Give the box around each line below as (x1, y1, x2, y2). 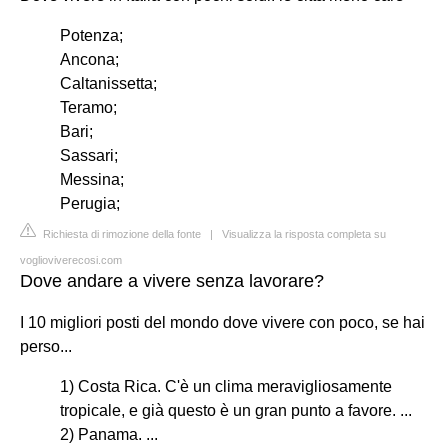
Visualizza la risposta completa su (222, 227, 386, 240)
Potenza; (60, 26, 123, 44)
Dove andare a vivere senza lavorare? (20, 270, 324, 291)
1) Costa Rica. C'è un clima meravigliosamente (60, 377, 392, 395)
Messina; (60, 170, 124, 188)
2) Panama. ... (60, 425, 158, 443)
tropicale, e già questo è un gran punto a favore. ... (60, 401, 412, 419)
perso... (20, 337, 72, 355)
